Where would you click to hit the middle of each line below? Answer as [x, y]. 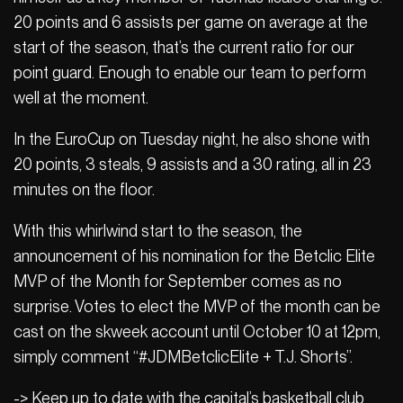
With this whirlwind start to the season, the [158, 230]
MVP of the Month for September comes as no [178, 281]
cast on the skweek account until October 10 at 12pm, [197, 331]
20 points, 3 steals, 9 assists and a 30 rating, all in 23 [193, 164]
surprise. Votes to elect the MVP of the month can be [197, 306]
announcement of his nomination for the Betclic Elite [194, 255]
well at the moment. [81, 97]
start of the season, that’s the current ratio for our [184, 47]
